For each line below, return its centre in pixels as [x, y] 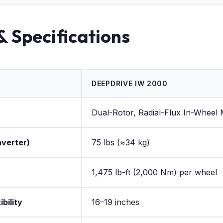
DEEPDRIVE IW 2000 [130, 83]
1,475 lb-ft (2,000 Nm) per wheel [154, 172]
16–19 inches [115, 202]
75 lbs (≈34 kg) [121, 142]
